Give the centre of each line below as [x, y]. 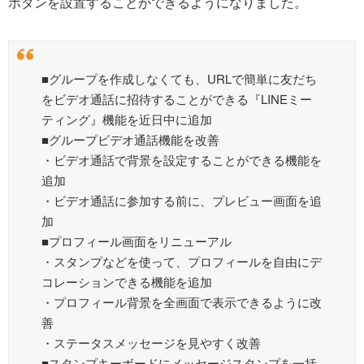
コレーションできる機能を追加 [127, 282]
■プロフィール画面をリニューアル [136, 241]
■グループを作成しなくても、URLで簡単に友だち [179, 79]
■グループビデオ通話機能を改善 [130, 140]
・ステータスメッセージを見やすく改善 [151, 343]
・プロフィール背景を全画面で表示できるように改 [182, 302]
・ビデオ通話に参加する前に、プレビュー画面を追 [182, 201]
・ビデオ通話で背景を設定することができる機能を [182, 160]
